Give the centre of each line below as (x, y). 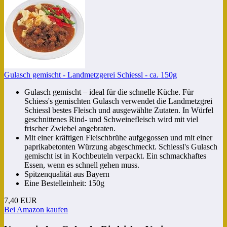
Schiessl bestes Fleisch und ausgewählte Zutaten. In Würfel (119, 110)
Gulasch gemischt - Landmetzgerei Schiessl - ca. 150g (90, 74)
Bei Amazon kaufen (36, 209)
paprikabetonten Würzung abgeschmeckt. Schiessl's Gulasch (121, 146)
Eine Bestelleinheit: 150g (64, 183)
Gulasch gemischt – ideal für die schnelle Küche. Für (109, 92)
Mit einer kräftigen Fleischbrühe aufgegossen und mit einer (118, 137)
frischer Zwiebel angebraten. (70, 128)
